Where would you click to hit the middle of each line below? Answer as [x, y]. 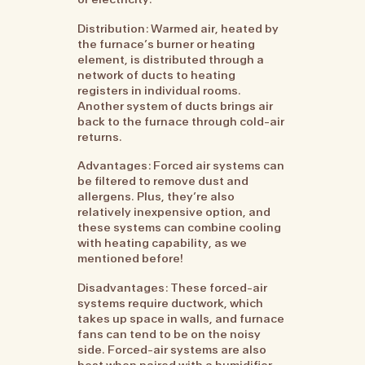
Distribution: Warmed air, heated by [178, 28]
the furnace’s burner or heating [167, 44]
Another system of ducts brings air [176, 106]
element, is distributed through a [171, 59]
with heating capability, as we [163, 243]
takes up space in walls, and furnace [181, 318]
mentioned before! [131, 259]
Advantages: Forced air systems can [181, 166]
